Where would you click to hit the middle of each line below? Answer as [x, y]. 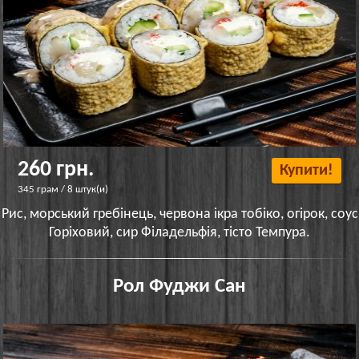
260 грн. [56, 169]
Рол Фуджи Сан [179, 286]
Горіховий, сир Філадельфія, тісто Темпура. [179, 232]
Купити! [306, 170]
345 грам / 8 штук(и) [63, 189]
